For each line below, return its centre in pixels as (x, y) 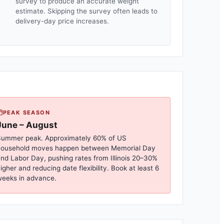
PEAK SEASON (26, 112)
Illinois (120, 158)
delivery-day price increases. (62, 21)
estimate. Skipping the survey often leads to (86, 11)
